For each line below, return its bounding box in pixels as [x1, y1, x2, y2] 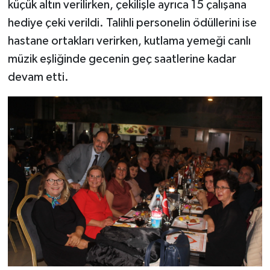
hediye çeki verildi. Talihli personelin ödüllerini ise [7, 16, 257, 29]
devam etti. [7, 71, 69, 83]
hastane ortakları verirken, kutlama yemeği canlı [7, 34, 251, 47]
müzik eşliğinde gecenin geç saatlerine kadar [7, 52, 236, 65]
